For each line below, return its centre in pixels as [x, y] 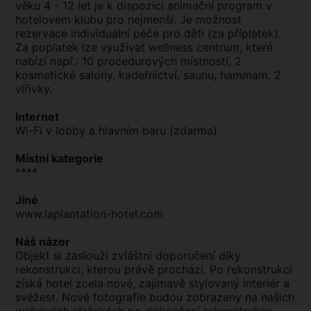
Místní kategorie [59, 158]
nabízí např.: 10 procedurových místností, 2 [128, 61]
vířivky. [34, 89]
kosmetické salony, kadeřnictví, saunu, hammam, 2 [148, 75]
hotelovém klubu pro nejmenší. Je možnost [128, 19]
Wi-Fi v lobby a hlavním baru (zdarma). [118, 131]
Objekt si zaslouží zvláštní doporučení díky [128, 255]
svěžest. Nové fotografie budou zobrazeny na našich [155, 297]
